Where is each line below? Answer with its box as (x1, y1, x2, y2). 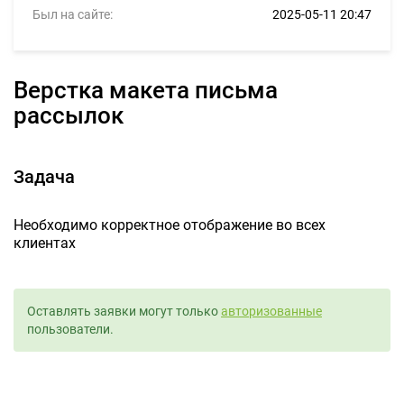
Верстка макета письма (14, 77, 28, 104)
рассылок (14, 102, 124, 129)
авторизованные (221, 304, 322, 318)
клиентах (14, 234, 76, 252)
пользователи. (27, 322, 114, 336)
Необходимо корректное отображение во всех (14, 216, 326, 234)
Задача (14, 166, 75, 188)
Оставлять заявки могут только (27, 304, 221, 318)
